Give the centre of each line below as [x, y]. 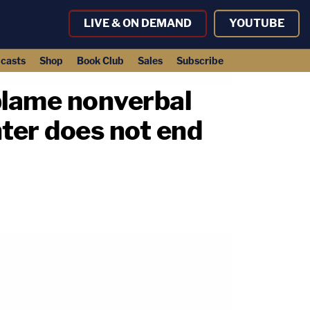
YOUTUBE [257, 23]
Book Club [100, 61]
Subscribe [200, 61]
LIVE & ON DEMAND [138, 23]
